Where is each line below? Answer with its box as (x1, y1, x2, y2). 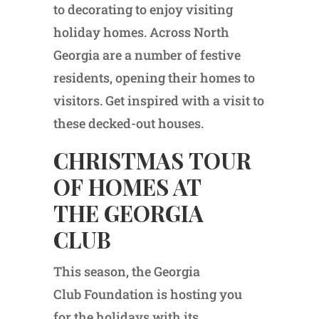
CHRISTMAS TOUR (53, 145, 251, 176)
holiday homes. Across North (53, 23, 229, 41)
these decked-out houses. (53, 115, 204, 132)
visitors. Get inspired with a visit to (53, 92, 264, 110)
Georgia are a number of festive (53, 46, 241, 64)
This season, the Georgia (53, 263, 200, 281)
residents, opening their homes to (53, 69, 255, 87)
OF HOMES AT (53, 172, 201, 202)
